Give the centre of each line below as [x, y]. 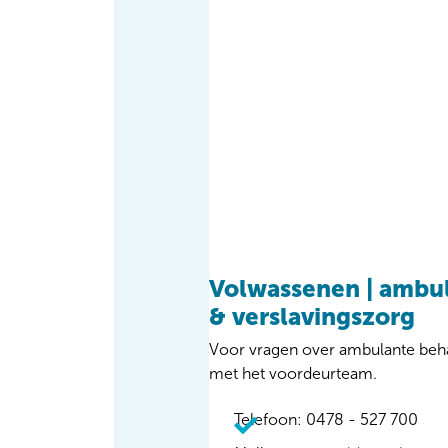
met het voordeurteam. [293, 373]
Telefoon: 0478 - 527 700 [326, 419]
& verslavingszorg [312, 316]
